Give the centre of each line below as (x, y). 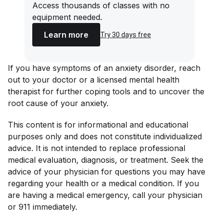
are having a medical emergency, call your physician (105, 195)
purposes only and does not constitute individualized (105, 136)
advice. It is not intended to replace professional (97, 148)
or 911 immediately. (43, 207)
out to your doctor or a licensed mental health (94, 79)
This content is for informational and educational (98, 124)
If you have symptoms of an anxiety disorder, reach (104, 68)
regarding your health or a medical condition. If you (103, 183)
